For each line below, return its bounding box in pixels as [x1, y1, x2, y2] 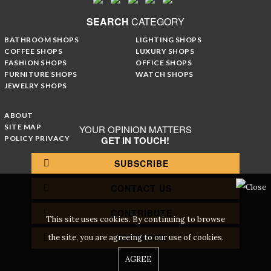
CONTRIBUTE [110, 206, 172, 219]
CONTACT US [111, 181, 172, 194]
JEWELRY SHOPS [4, 80, 67, 90]
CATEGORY [129, 14, 184, 28]
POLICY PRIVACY [4, 133, 70, 143]
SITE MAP [4, 122, 41, 131]
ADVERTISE [114, 231, 168, 244]
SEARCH [87, 14, 129, 28]
